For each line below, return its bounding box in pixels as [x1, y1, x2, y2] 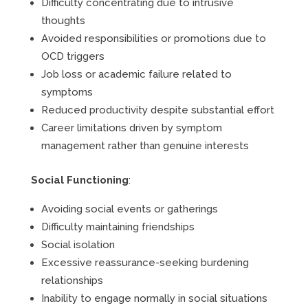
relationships [41, 274, 103, 287]
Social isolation [41, 239, 115, 251]
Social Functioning [30, 174, 129, 186]
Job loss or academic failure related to [41, 68, 232, 80]
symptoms [41, 86, 93, 98]
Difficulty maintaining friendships [41, 221, 195, 233]
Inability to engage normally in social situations [41, 292, 267, 305]
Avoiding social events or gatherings [41, 203, 218, 215]
